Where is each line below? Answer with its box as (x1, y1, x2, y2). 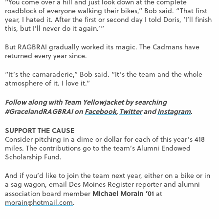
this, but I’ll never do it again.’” (5, 23, 104, 34)
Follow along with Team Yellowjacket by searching (5, 97, 167, 107)
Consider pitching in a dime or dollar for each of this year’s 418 (5, 134, 205, 145)
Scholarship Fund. (5, 152, 62, 162)
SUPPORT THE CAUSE (5, 125, 74, 135)
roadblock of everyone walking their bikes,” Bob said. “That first (5, 6, 207, 16)
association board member (5, 189, 92, 199)
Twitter (119, 106, 142, 116)
